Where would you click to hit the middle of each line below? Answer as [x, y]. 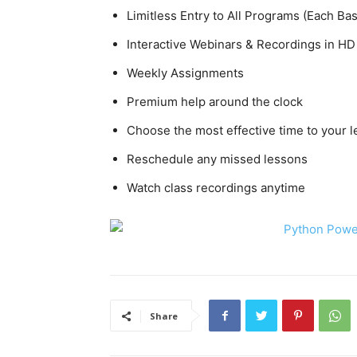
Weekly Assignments [185, 73]
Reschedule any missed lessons [217, 159]
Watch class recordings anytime [216, 188]
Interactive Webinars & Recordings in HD [241, 45]
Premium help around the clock [215, 102]
